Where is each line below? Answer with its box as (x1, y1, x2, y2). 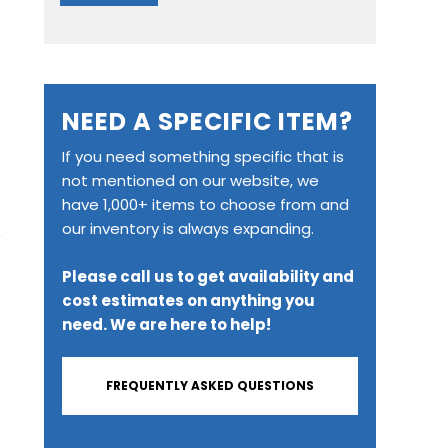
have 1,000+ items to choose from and (62, 194, 349, 215)
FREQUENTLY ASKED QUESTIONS (106, 377, 314, 394)
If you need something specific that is (62, 146, 344, 167)
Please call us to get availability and (62, 266, 354, 287)
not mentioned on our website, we (62, 170, 319, 191)
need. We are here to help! (62, 314, 271, 335)
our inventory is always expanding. (62, 218, 314, 239)
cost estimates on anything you (62, 290, 315, 311)
